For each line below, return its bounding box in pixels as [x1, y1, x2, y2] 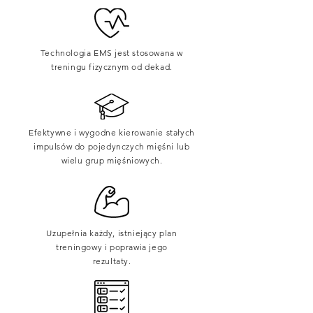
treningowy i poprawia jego [56, 242, 168, 252]
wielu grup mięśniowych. [61, 155, 163, 166]
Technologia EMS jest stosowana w [40, 48, 184, 58]
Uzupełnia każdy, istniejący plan [46, 228, 177, 238]
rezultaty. [92, 256, 131, 266]
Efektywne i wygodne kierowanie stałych [29, 127, 195, 138]
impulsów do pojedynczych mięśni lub [34, 141, 190, 152]
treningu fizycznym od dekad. [51, 61, 173, 72]
